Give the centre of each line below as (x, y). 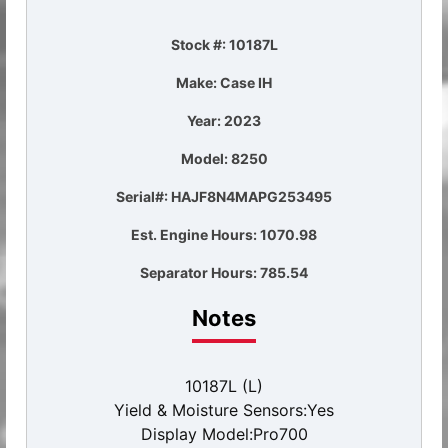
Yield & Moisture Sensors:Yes (224, 409)
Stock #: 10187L (224, 44)
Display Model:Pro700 (224, 433)
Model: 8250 (224, 158)
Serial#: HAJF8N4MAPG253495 (224, 196)
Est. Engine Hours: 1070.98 (224, 234)
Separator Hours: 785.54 (224, 272)
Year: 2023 (224, 120)
